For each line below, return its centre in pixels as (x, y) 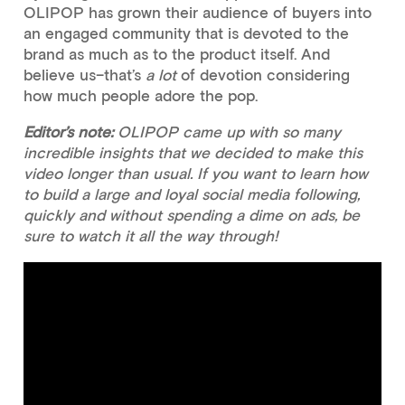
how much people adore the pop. (140, 95)
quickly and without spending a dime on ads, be (191, 215)
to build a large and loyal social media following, (191, 194)
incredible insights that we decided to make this (193, 152)
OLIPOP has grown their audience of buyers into (197, 12)
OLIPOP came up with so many (226, 132)
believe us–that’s (84, 75)
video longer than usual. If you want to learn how (195, 173)
